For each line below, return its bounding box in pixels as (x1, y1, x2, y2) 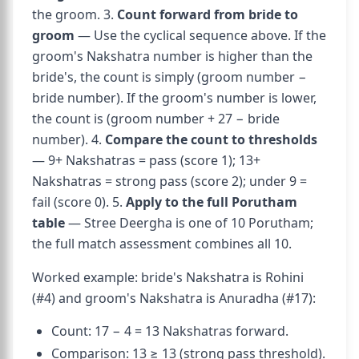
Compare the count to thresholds (105, 131, 317, 148)
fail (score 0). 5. (32, 193, 126, 211)
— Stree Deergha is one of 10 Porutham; (65, 214, 313, 232)
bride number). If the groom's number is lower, (32, 89, 317, 107)
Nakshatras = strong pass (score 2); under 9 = (32, 172, 307, 190)
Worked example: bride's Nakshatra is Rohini (32, 268, 304, 286)
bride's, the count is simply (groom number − (32, 68, 307, 86)
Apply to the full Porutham (126, 193, 297, 211)
